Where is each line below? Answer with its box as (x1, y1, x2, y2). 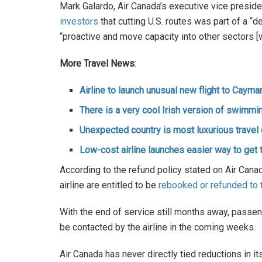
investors (60, 16, 98, 27)
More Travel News (60, 58, 135, 70)
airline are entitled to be (60, 180, 158, 191)
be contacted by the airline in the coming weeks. (60, 222, 256, 233)
